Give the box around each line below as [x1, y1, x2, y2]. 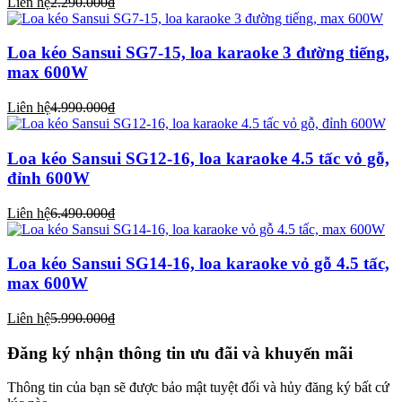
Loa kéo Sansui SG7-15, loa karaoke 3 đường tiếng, [7, 43, 389, 63]
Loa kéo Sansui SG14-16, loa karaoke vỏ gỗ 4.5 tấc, [7, 254, 389, 274]
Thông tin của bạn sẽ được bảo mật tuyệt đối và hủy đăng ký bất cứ [7, 380, 389, 396]
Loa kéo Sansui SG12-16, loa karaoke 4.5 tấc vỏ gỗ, [7, 148, 389, 168]
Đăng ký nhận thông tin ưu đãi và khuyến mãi [7, 343, 353, 363]
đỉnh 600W [7, 168, 90, 188]
